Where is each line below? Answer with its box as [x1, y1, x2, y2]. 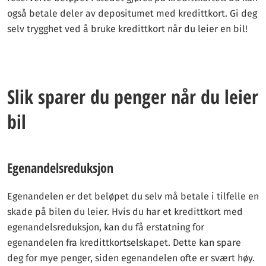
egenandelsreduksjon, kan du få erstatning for [7, 221, 204, 233]
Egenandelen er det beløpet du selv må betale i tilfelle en [7, 191, 259, 202]
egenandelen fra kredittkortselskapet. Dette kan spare [7, 237, 241, 248]
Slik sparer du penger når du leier [7, 84, 258, 109]
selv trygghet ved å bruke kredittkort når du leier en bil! [7, 23, 248, 34]
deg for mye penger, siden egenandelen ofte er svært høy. [7, 252, 255, 264]
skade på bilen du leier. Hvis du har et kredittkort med [7, 206, 243, 217]
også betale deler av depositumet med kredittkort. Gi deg [7, 8, 257, 19]
